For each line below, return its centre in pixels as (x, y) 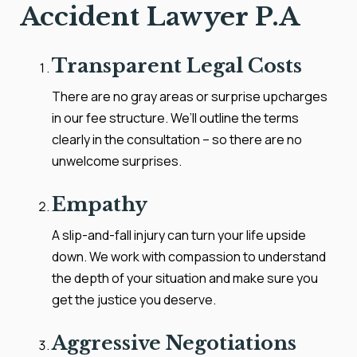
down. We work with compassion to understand (189, 257)
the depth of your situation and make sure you (185, 278)
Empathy (100, 204)
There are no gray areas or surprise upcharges (190, 96)
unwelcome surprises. (117, 161)
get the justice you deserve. (134, 300)
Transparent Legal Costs (177, 66)
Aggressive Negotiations (174, 343)
